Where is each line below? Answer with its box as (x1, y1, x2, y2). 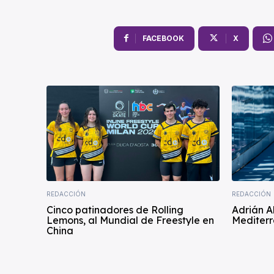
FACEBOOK (142, 34, 184, 43)
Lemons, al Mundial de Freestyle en (46, 213, 214, 226)
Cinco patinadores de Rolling (46, 203, 183, 216)
